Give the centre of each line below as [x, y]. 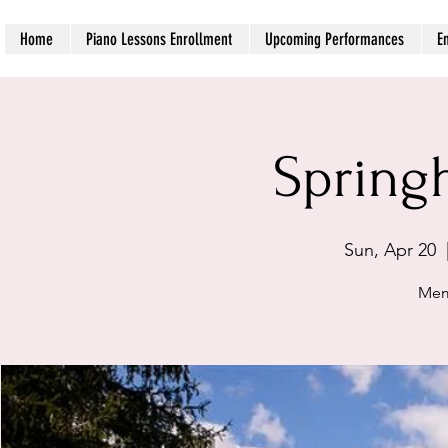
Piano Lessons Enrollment [159, 39]
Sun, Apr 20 [389, 250]
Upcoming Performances [334, 39]
